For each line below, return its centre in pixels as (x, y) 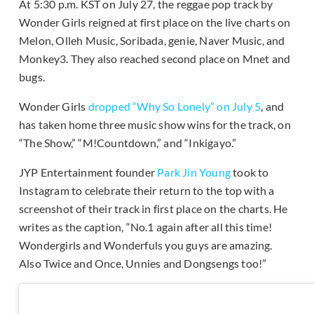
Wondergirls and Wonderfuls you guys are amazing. (146, 245)
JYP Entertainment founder (88, 172)
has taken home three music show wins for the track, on (155, 125)
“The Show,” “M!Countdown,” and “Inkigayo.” (128, 143)
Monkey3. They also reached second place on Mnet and (155, 59)
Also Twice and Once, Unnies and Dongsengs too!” (143, 264)
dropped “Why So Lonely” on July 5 (175, 107)
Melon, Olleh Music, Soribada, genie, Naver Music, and (152, 41)
